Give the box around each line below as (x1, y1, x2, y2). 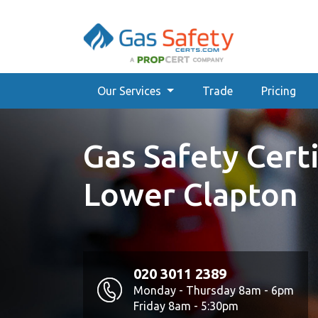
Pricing (261, 84, 296, 97)
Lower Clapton (83, 176, 298, 212)
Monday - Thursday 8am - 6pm (133, 284, 294, 297)
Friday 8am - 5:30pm (133, 300, 238, 312)
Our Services (97, 84, 164, 97)
